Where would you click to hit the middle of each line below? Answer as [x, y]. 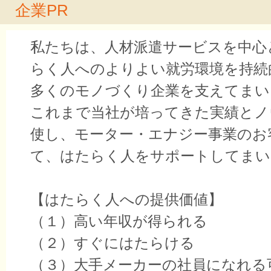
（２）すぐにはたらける [113, 243]
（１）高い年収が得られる [119, 221]
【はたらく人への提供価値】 [126, 200]
